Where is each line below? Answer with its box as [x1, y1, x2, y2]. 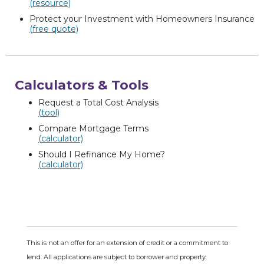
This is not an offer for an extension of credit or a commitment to [27, 238, 228, 247]
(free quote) [29, 23, 78, 34]
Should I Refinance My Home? [38, 148, 165, 160]
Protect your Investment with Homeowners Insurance [29, 13, 255, 24]
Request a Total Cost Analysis [38, 97, 159, 108]
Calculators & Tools [15, 77, 148, 93]
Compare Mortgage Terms [38, 123, 148, 134]
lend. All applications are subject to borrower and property [27, 252, 206, 261]
